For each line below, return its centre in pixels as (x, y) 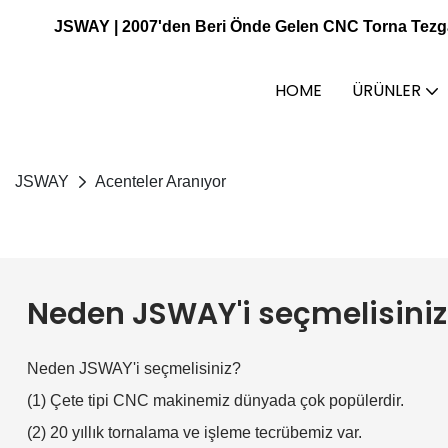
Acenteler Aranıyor (160, 181)
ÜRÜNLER (386, 90)
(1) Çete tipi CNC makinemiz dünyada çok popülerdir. (215, 401)
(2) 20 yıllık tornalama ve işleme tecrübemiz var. (194, 433)
